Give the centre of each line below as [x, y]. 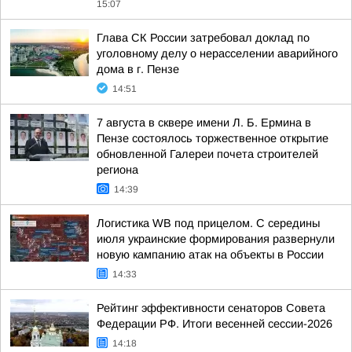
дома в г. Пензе [138, 69]
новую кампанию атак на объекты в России [210, 255]
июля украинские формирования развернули [216, 239]
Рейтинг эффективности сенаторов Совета [211, 308]
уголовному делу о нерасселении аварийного [217, 53]
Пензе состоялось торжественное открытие [213, 138]
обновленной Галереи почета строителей [207, 154]
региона [117, 170]
